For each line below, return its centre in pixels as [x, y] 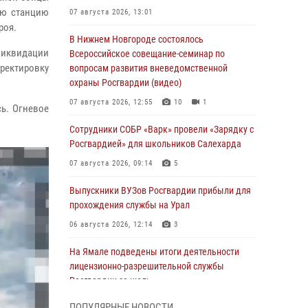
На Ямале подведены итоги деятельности [154, 252]
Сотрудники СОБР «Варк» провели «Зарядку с [162, 129]
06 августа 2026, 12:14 [111, 224]
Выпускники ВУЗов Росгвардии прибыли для [160, 190]
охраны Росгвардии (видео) [125, 82]
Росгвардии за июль [110, 280]
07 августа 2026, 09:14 [111, 163]
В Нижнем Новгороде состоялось [136, 39]
